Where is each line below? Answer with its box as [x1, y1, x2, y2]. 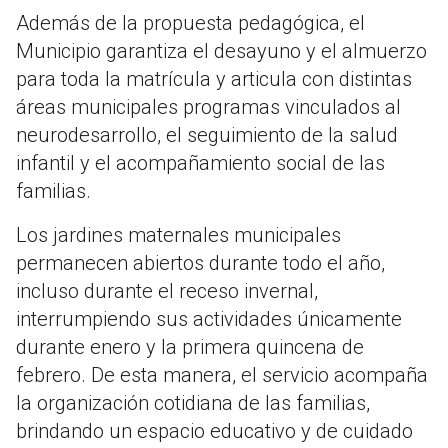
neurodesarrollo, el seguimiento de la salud [16, 123, 398, 148]
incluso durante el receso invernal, [16, 279, 318, 304]
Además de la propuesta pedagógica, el [16, 11, 365, 36]
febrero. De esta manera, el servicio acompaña [16, 363, 428, 388]
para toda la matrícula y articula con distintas [16, 67, 412, 92]
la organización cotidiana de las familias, [16, 391, 370, 416]
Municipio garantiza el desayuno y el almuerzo [16, 39, 427, 64]
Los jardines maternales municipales [16, 223, 341, 248]
